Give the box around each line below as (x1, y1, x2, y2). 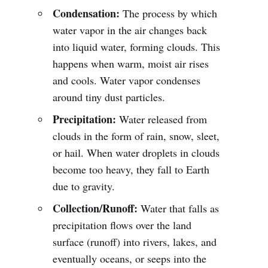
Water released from (116, 112, 208, 126)
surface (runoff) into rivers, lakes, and (53, 234, 217, 249)
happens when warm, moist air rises (53, 56, 209, 71)
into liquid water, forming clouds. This (53, 39, 221, 54)
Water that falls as (138, 201, 220, 215)
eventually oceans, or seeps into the (53, 251, 207, 266)
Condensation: (53, 5, 120, 21)
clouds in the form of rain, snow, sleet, (53, 129, 220, 143)
